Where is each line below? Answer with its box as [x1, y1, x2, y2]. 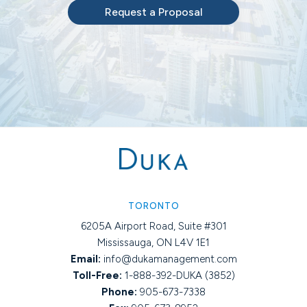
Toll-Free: [72, 269, 122, 282]
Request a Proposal [104, 5, 203, 19]
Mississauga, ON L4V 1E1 [97, 236, 210, 249]
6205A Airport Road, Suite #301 [80, 220, 227, 233]
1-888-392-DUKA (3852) [121, 269, 235, 282]
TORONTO [127, 201, 180, 212]
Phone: [101, 286, 137, 299]
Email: [70, 253, 101, 266]
